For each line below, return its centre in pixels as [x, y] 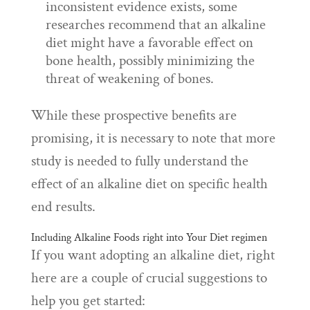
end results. [63, 207]
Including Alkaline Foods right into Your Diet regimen [149, 238]
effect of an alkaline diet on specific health [149, 184]
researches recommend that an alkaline [155, 25]
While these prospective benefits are [134, 115]
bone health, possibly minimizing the [150, 61]
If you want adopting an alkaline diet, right [153, 255]
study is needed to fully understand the [139, 161]
